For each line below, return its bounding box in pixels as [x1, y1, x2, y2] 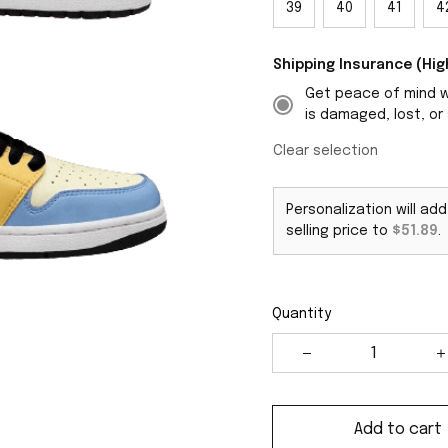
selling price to [286, 224, 392, 238]
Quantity [272, 307, 331, 321]
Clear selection [273, 144, 378, 158]
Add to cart [354, 420, 442, 438]
